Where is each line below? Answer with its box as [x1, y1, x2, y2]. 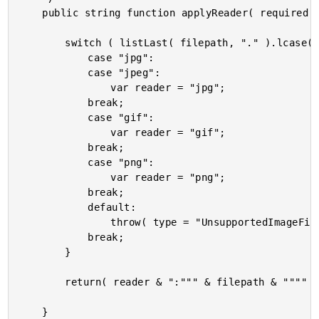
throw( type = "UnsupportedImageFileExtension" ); [19, 216, 111, 228]
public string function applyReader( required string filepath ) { [19, 7, 43, 19]
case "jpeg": [19, 67, 88, 78]
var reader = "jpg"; [19, 82, 111, 93]
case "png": [19, 157, 88, 168]
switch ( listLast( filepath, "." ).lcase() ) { [19, 37, 66, 48]
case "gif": [19, 112, 88, 123]
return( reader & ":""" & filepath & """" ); [19, 276, 66, 288]
